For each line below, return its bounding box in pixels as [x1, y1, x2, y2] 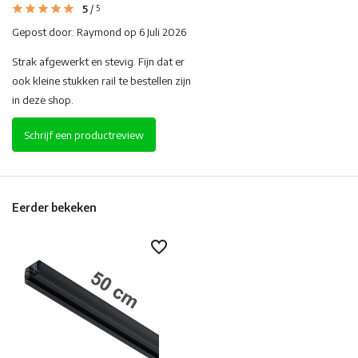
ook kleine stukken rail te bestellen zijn [12, 74, 191, 88]
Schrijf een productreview [24, 128, 144, 141]
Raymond [77, 26, 121, 39]
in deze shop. [12, 93, 74, 107]
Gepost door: [12, 26, 77, 39]
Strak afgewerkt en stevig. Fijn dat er [12, 55, 185, 69]
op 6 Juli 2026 [121, 26, 186, 39]
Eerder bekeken [12, 201, 97, 215]
